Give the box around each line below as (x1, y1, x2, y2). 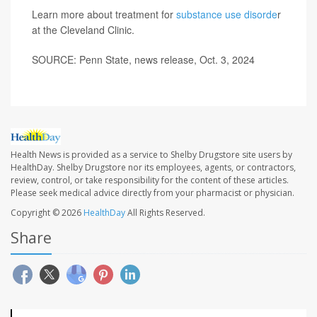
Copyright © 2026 (11, 207, 83, 219)
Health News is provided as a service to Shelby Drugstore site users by (11, 149, 292, 161)
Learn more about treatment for (32, 7, 176, 21)
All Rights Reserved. (125, 207, 205, 219)
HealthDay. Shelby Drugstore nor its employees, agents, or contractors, (11, 161, 296, 174)
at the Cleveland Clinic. (32, 23, 134, 37)
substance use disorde (176, 7, 277, 21)
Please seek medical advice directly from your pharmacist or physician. (11, 187, 294, 200)
